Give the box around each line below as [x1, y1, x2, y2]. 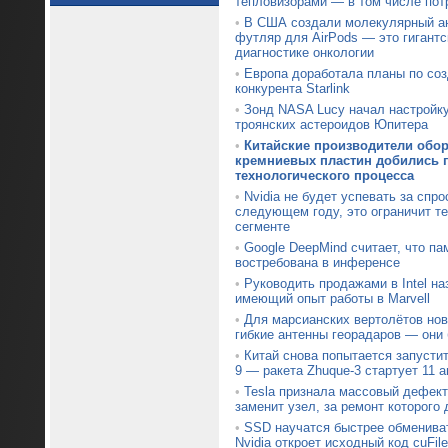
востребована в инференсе [234, 255, 400, 270]
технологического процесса [234, 168, 414, 183]
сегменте [234, 219, 290, 234]
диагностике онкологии [234, 45, 374, 60]
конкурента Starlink [234, 81, 350, 96]
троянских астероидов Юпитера [234, 117, 428, 132]
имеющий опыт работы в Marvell [234, 291, 430, 306]
